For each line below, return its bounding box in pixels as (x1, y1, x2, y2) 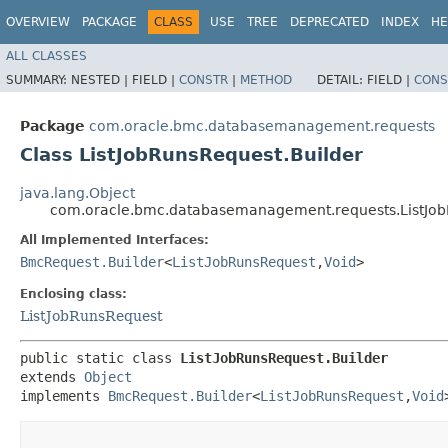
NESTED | (71, 72, 132, 87)
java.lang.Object (20, 184, 135, 201)
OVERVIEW (6, 15, 70, 29)
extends (20, 368, 84, 385)
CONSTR (179, 72, 228, 87)
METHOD (240, 72, 292, 87)
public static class (20, 349, 180, 366)
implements (20, 387, 108, 404)
